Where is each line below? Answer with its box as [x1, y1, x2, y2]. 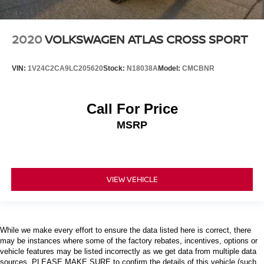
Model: [158, 64, 182, 72]
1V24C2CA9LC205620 [28, 64, 103, 72]
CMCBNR [182, 64, 214, 72]
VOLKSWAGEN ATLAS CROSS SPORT [45, 31, 248, 48]
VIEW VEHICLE [106, 173, 158, 184]
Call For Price [86, 101, 178, 117]
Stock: [103, 64, 127, 72]
